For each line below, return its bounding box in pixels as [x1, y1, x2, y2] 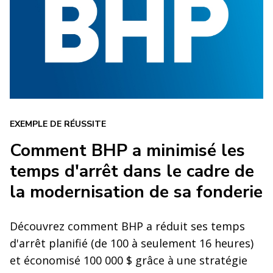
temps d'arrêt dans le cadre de [10, 160, 254, 183]
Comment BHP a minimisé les [10, 139, 245, 162]
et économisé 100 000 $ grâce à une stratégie [10, 253, 247, 268]
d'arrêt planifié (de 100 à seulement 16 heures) [10, 236, 253, 250]
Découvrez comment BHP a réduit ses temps [10, 219, 245, 233]
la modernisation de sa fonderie [10, 180, 263, 204]
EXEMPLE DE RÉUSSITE [10, 118, 106, 130]
